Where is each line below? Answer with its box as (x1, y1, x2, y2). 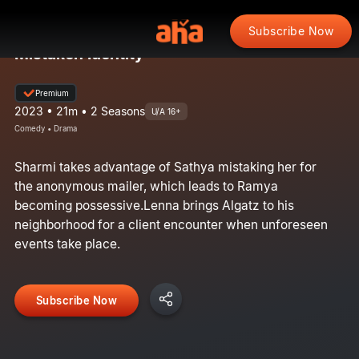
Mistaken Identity (14, 43, 144, 63)
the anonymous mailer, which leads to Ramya (14, 178, 278, 194)
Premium (34, 87, 69, 98)
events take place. (14, 236, 120, 252)
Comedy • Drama (14, 123, 77, 133)
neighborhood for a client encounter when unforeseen (14, 216, 328, 232)
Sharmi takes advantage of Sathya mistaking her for (14, 159, 317, 175)
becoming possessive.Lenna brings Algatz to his (14, 197, 294, 213)
